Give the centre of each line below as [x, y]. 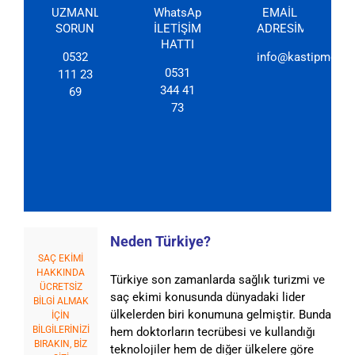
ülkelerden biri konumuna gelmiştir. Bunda [220, 314]
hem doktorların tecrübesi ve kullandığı [212, 332]
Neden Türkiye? [160, 241]
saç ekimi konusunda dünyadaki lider [207, 297]
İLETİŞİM [178, 28]
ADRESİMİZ [287, 28]
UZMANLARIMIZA [99, 12]
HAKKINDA [61, 272]
